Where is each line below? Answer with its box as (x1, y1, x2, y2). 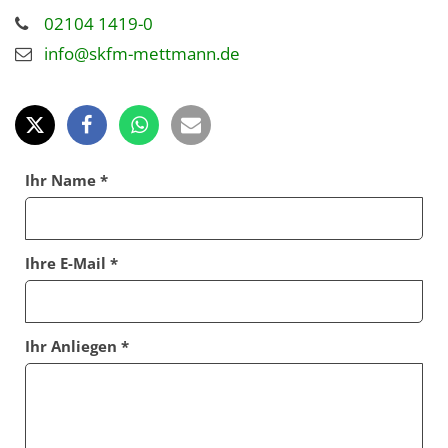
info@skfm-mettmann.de (44, 42, 240, 66)
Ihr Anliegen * (25, 336, 129, 357)
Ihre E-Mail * (25, 253, 118, 274)
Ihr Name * (25, 170, 108, 191)
